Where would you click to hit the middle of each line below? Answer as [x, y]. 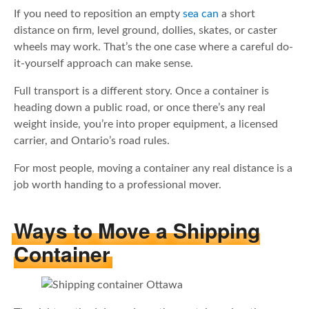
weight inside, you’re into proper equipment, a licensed [146, 124]
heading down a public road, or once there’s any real [140, 107]
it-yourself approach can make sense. [103, 63]
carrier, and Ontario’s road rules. [93, 140]
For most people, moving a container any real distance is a [153, 168]
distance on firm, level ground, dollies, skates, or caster [146, 30]
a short [237, 13]
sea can [201, 13]
